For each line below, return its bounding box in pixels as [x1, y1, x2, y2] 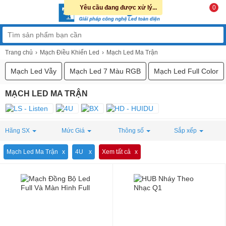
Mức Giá [61, 127, 85, 134]
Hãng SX [5, 127, 30, 134]
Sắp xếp [174, 127, 197, 134]
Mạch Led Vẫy [11, 67, 56, 75]
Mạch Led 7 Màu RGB [70, 67, 141, 75]
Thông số [118, 127, 144, 134]
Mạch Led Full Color [154, 67, 218, 75]
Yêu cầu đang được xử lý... [79, 4, 157, 11]
